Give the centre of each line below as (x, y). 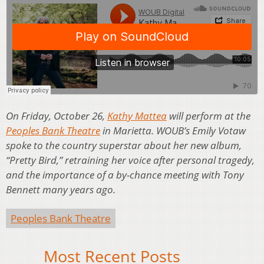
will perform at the (209, 116)
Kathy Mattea (137, 116)
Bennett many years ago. (61, 190)
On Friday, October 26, (57, 116)
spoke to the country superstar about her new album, (124, 146)
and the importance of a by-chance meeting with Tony (125, 175)
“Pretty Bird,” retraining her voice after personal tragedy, (130, 160)
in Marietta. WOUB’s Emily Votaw (173, 131)
